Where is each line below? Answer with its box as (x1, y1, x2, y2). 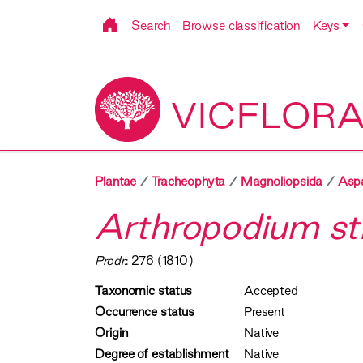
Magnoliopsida (240, 174, 323, 189)
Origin (95, 326, 128, 340)
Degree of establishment (95, 347, 229, 361)
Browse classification (182, 19, 301, 32)
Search (131, 19, 170, 32)
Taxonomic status (95, 284, 193, 298)
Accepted (243, 284, 299, 298)
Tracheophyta (151, 174, 226, 189)
